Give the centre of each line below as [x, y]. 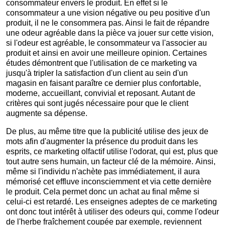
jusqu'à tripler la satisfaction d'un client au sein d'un [97, 73]
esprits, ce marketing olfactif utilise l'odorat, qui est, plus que [112, 152]
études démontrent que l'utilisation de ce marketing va [101, 63]
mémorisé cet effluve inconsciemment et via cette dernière [109, 182]
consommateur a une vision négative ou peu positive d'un [108, 13]
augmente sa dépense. [47, 114]
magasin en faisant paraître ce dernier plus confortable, [103, 83]
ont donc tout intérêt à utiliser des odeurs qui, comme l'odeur [113, 212]
